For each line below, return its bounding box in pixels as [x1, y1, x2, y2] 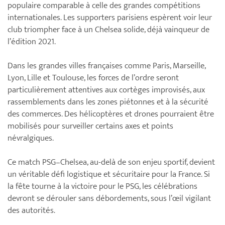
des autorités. [8, 203, 55, 218]
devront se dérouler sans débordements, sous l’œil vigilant [8, 191, 211, 206]
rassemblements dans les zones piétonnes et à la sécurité [8, 95, 208, 109]
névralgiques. [8, 131, 54, 146]
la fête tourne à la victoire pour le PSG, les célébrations [8, 179, 197, 194]
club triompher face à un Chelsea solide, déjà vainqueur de [8, 23, 209, 37]
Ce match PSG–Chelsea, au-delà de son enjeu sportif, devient [8, 155, 215, 170]
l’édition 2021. [8, 35, 56, 49]
